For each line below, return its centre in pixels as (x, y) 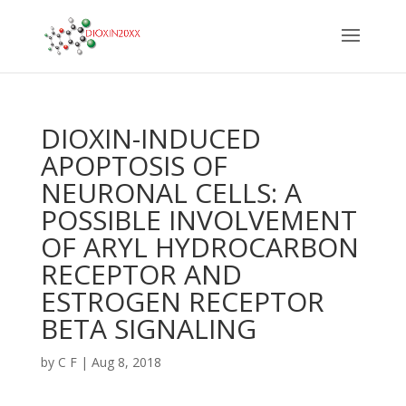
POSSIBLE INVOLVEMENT (198, 220)
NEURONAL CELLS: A (171, 193)
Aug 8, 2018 (126, 362)
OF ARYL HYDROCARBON (199, 247)
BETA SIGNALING (148, 329)
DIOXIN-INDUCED (150, 138)
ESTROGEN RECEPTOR (182, 301)
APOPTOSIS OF (134, 165)
